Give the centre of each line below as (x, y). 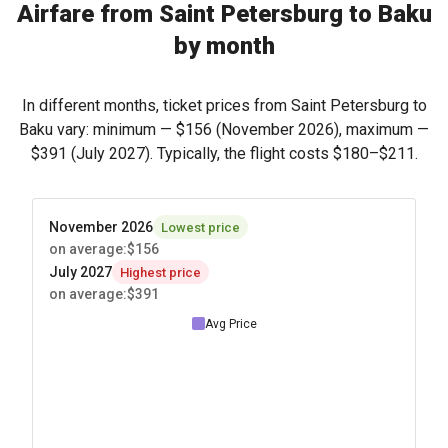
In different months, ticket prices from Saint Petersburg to (224, 105)
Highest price (160, 272)
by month (224, 46)
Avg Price (230, 323)
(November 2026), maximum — (320, 129)
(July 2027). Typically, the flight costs (199, 153)
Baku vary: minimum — (97, 129)
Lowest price (200, 227)
